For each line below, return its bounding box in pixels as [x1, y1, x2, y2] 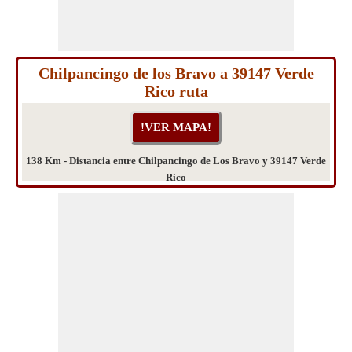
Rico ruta [144, 82, 208, 100]
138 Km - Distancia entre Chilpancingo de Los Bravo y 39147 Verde [26, 155, 326, 167]
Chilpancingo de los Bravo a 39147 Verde [38, 64, 314, 82]
